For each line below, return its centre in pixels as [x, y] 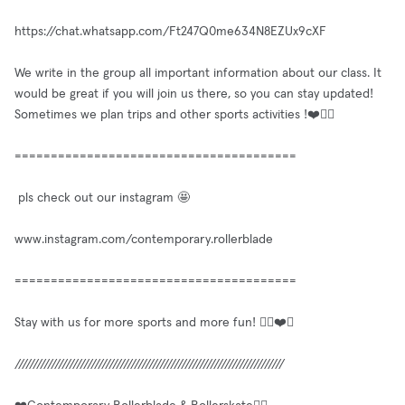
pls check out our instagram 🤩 [102, 198]
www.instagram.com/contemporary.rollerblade [144, 240]
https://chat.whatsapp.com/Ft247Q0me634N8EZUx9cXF [170, 32]
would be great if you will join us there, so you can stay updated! [194, 94]
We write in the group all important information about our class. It [198, 73]
